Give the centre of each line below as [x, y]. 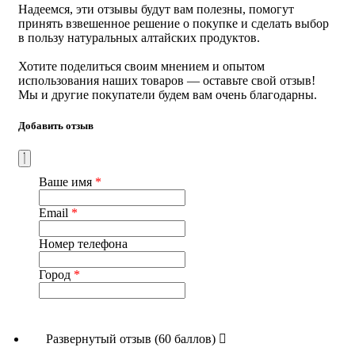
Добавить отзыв [56, 125]
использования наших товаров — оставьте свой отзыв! [167, 80]
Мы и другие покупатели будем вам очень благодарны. [168, 94]
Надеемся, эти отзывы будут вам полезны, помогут [156, 9]
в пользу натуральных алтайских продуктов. [139, 37]
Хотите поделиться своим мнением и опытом [141, 66]
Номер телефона [83, 243]
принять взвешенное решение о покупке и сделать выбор [174, 23]
